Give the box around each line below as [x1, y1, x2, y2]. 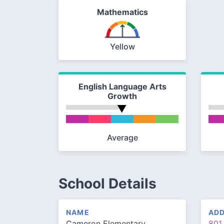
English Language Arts [78, 81, 166, 92]
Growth [107, 91, 137, 101]
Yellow [109, 41, 135, 52]
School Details [58, 175, 156, 192]
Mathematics [96, 7, 148, 17]
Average [106, 132, 138, 143]
